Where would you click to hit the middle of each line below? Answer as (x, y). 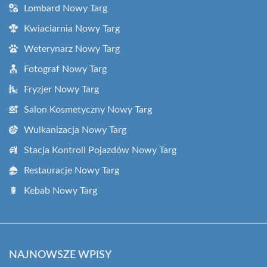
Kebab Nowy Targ (60, 191)
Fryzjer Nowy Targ (61, 89)
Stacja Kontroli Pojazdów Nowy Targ (100, 150)
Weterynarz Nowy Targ (72, 49)
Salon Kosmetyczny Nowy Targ (88, 110)
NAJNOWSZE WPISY (60, 255)
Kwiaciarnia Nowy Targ (72, 29)
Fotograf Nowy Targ (65, 69)
